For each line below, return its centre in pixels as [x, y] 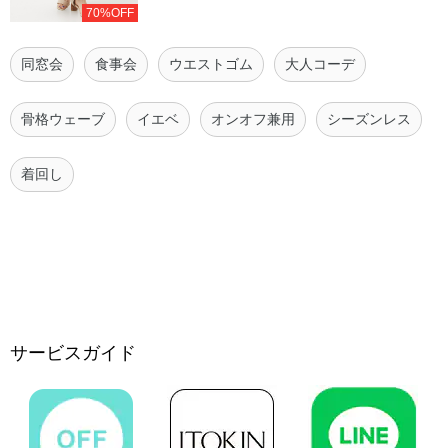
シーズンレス [369, 118]
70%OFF [110, 12]
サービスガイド [73, 352]
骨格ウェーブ [63, 118]
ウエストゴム [211, 63]
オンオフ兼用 [253, 118]
